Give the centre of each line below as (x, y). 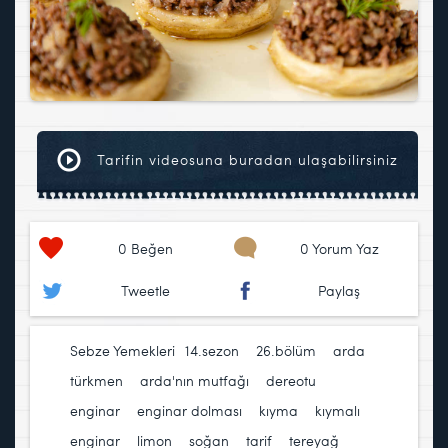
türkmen (96, 381)
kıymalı (337, 411)
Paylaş (339, 291)
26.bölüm (286, 351)
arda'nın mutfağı (194, 381)
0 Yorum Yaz (339, 249)
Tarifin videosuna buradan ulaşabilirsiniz (245, 160)
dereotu (291, 381)
